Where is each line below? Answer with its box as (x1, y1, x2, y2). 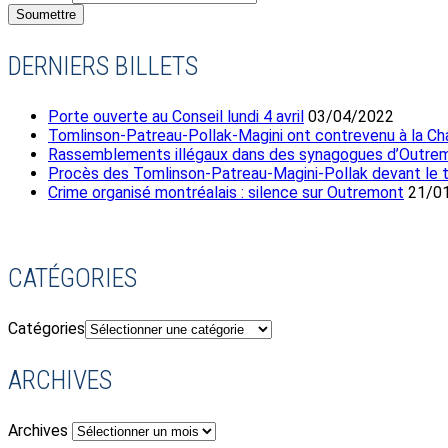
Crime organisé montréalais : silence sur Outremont (48, 183, 404, 203)
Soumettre (16, 7, 76, 23)
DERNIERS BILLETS (8, 51, 198, 82)
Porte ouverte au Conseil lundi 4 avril (48, 107, 304, 127)
